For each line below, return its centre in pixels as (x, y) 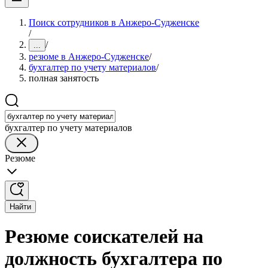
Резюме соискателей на (104, 237)
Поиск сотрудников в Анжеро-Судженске (114, 22)
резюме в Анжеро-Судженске (89, 57)
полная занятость (64, 78)
